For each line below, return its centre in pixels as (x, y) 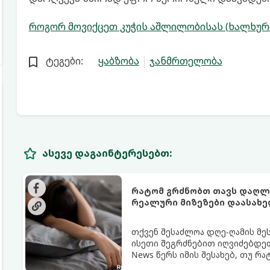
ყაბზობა (118, 61)
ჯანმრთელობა (186, 61)
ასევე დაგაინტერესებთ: (107, 153)
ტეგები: (64, 61)
